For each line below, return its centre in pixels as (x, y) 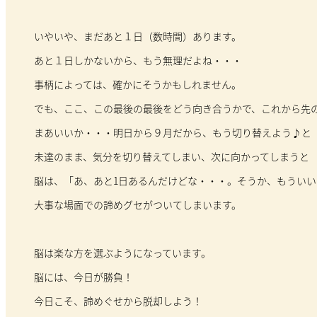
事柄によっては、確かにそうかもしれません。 (137, 84)
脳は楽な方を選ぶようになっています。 (122, 252)
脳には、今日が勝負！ (83, 276)
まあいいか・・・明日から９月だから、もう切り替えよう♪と (172, 132)
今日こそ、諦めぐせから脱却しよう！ (118, 300)
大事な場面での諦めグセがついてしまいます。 (137, 204)
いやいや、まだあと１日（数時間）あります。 (137, 36)
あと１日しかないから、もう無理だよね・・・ (138, 60)
